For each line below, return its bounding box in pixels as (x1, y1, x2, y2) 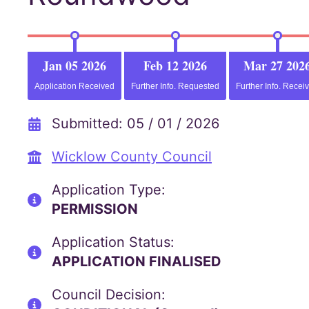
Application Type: (52, 181, 166, 198)
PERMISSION (52, 201, 138, 217)
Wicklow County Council (52, 148, 212, 165)
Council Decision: (52, 286, 166, 303)
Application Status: (52, 234, 175, 250)
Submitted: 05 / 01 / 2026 (52, 115, 219, 132)
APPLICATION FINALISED (52, 253, 221, 270)
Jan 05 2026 (43, 57, 106, 74)
